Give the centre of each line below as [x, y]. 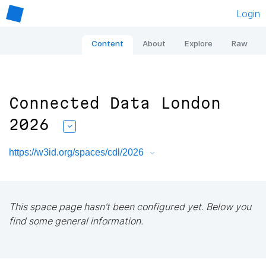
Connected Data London [115, 103]
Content [107, 44]
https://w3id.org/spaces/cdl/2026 [76, 152]
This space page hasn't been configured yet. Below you [130, 206]
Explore [199, 44]
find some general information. [76, 221]
